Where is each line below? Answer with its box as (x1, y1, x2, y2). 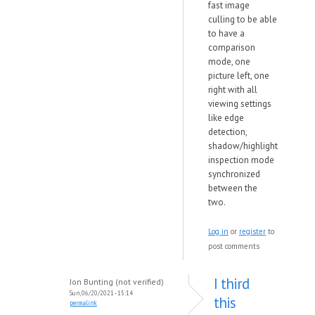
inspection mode (208, 154, 274, 166)
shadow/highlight (208, 140, 278, 152)
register (239, 226, 266, 236)
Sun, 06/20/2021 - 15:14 (70, 289, 133, 297)
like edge (208, 112, 244, 124)
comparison (208, 41, 255, 53)
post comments (208, 241, 259, 251)
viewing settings (208, 98, 271, 110)
